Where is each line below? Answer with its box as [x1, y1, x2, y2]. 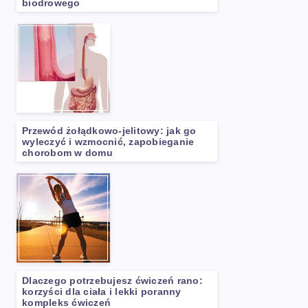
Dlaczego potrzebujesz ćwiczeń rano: [22, 275, 203, 286]
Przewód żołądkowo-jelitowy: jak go [22, 125, 197, 136]
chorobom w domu [22, 147, 113, 158]
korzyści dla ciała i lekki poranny [22, 286, 181, 297]
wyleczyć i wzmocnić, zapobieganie [22, 136, 195, 147]
